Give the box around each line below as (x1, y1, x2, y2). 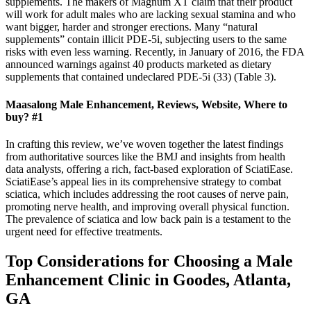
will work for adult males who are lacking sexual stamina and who (6, 8, 296, 21)
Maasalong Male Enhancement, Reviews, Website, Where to (6, 98, 287, 110)
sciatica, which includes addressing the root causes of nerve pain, (6, 187, 289, 200)
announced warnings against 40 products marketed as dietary (6, 58, 271, 71)
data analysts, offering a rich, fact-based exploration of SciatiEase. (6, 162, 293, 175)
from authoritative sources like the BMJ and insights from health (6, 150, 285, 162)
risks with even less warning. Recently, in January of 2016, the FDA (6, 46, 304, 58)
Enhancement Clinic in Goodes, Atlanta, (6, 270, 291, 289)
